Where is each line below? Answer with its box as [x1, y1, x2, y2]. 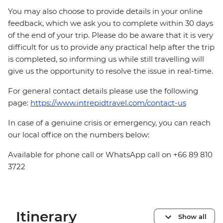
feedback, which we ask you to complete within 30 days [8, 18, 213, 28]
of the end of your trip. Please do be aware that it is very [8, 30, 213, 40]
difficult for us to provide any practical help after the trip [8, 42, 215, 52]
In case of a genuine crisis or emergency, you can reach [8, 118, 211, 128]
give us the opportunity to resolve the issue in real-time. [8, 66, 213, 76]
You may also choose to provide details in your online [8, 6, 203, 16]
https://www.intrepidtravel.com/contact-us [30, 98, 186, 108]
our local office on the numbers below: [8, 130, 149, 140]
